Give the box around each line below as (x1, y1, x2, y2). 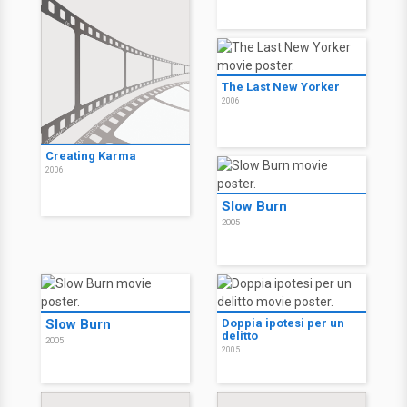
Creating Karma (45, 149, 136, 163)
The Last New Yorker (222, 80, 340, 94)
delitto (222, 329, 258, 342)
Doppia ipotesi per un (222, 316, 344, 330)
